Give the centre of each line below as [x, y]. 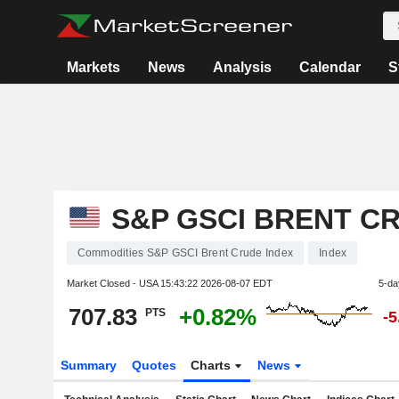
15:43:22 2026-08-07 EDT [216, 283]
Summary [88, 365]
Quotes [154, 365]
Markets [93, 67]
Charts [213, 365]
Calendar [330, 67]
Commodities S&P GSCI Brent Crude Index [185, 253]
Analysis [242, 67]
